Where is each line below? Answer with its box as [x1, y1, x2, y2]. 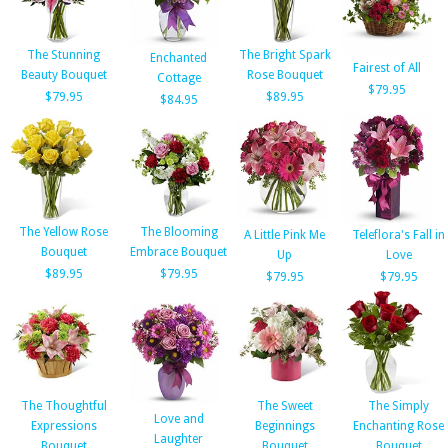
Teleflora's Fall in [352, 228, 445, 242]
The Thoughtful [20, 399, 107, 413]
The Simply [368, 399, 429, 413]
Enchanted [150, 51, 207, 65]
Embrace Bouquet [130, 245, 227, 259]
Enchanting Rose [353, 419, 444, 433]
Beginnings [254, 419, 315, 433]
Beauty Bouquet [20, 68, 107, 82]
